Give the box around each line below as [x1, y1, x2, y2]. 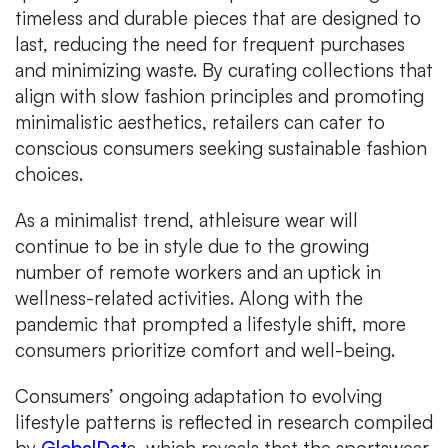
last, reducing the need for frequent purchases [15, 32, 405, 57]
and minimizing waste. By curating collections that [15, 58, 433, 83]
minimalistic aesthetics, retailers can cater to [15, 110, 385, 135]
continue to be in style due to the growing [15, 234, 369, 259]
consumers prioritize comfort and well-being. [15, 338, 395, 363]
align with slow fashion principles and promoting [15, 84, 424, 109]
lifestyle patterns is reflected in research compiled [15, 410, 433, 435]
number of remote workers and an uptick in [15, 260, 381, 285]
